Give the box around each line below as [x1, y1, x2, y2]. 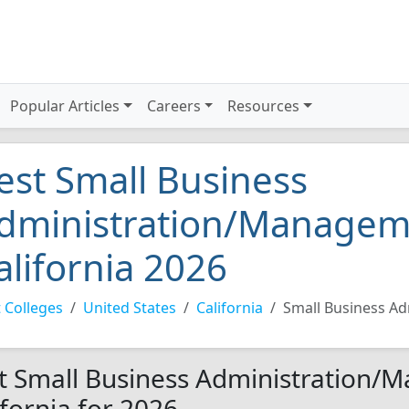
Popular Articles [10, 96, 121, 116]
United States [83, 298, 176, 318]
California [196, 298, 263, 318]
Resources [227, 96, 300, 116]
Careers [146, 96, 201, 116]
